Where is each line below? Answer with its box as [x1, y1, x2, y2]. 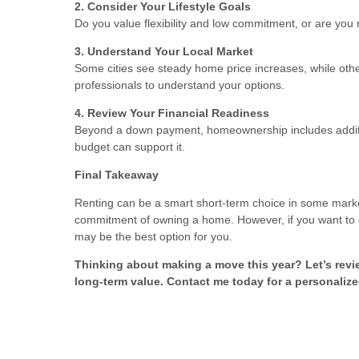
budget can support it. [75, 139, 185, 153]
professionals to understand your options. [75, 78, 284, 91]
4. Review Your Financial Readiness [75, 106, 269, 119]
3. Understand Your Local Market [75, 44, 253, 58]
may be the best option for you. [75, 229, 232, 243]
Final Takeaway [75, 167, 159, 181]
